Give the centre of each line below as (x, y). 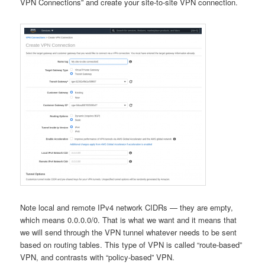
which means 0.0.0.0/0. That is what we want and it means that (129, 220)
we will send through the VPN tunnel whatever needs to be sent (129, 232)
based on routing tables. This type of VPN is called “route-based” (131, 245)
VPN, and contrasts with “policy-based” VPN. (98, 257)
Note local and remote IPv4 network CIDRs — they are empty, (127, 208)
